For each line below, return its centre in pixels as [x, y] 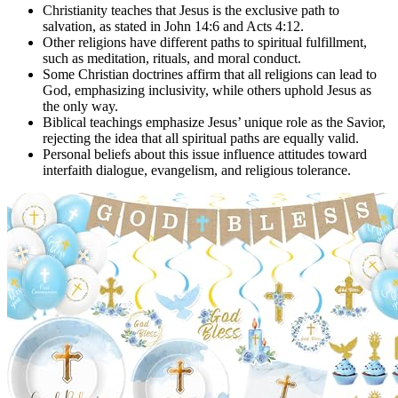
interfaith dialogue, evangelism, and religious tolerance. [197, 170]
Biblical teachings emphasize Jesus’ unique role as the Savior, [214, 122]
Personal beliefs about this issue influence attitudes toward [205, 154]
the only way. [80, 106]
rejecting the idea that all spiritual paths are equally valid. [201, 138]
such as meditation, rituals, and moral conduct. [172, 58]
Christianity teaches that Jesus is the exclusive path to [191, 10]
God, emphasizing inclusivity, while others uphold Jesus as [207, 90]
